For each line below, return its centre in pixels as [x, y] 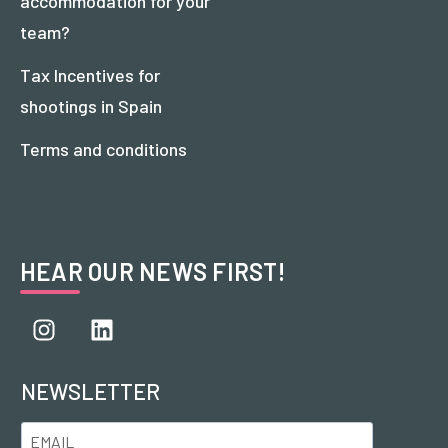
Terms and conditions [103, 148]
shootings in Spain [91, 105]
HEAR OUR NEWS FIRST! [152, 271]
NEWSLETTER [90, 390]
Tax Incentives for [90, 74]
